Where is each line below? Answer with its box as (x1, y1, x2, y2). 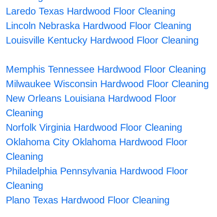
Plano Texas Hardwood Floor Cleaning (5, 195, 170, 206)
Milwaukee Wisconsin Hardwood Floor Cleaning (5, 78, 209, 90)
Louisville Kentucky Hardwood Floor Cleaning (5, 35, 199, 46)
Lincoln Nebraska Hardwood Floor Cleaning (5, 20, 191, 31)
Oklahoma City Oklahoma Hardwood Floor (5, 137, 187, 148)
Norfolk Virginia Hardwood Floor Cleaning (5, 122, 182, 133)
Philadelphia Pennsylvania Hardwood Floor (5, 166, 188, 177)
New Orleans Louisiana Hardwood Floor (5, 93, 176, 104)
